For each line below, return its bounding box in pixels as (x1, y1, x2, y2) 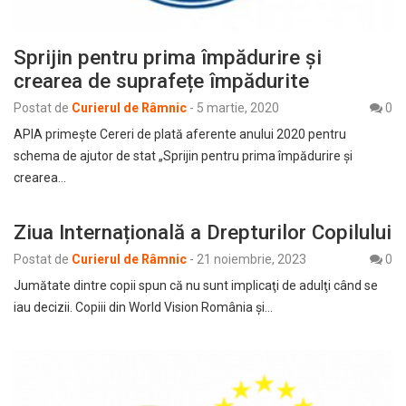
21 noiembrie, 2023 (197, 252, 306, 267)
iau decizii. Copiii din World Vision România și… (14, 300, 273, 315)
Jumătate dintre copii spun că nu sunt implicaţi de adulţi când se (14, 278, 378, 294)
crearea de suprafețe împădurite (14, 69, 309, 93)
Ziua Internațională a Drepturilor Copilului (14, 220, 391, 245)
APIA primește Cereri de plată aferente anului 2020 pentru (14, 127, 346, 142)
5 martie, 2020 (197, 101, 279, 116)
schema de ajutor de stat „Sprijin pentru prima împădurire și (14, 149, 353, 164)
